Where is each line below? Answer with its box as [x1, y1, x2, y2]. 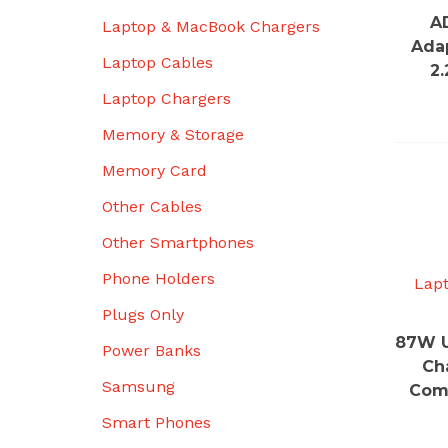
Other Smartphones [102, 233, 254, 252]
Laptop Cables [102, 53, 213, 72]
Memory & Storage [102, 125, 244, 144]
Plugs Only [102, 305, 184, 324]
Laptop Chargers [102, 89, 231, 108]
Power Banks [102, 341, 201, 360]
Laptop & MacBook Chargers [102, 17, 320, 36]
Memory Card [102, 161, 207, 180]
